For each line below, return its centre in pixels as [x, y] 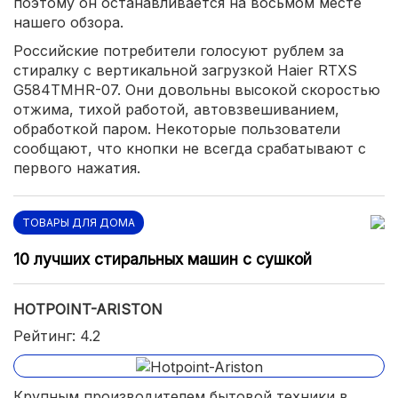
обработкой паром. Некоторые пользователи [177, 129]
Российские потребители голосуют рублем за [179, 51]
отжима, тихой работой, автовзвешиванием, [176, 109]
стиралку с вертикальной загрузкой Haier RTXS [185, 70]
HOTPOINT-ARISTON [88, 309]
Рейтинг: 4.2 [57, 336]
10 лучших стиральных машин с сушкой [163, 259]
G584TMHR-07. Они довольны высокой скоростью [197, 90]
